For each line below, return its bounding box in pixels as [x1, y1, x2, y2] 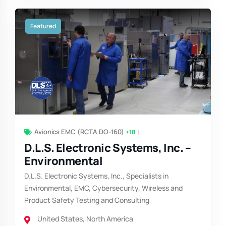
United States [37, 214, 83, 224]
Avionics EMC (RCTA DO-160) [34, 127, 125, 137]
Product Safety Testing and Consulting [24, 195, 149, 205]
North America [86, 214, 133, 224]
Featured [30, 22, 56, 31]
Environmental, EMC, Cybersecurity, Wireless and [24, 183, 183, 193]
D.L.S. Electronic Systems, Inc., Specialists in [24, 171, 168, 181]
